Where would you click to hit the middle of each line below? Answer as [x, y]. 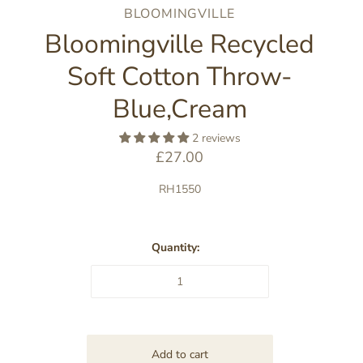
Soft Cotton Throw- [179, 76]
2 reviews [216, 138]
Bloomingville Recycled [179, 44]
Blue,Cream [179, 109]
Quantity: [175, 247]
